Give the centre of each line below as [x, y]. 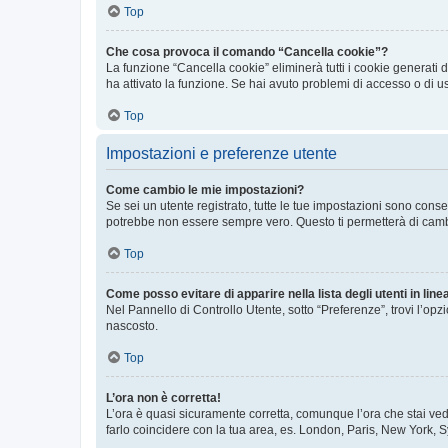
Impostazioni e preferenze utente [221, 153]
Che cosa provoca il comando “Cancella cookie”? [247, 52]
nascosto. [132, 326]
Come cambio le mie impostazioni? [205, 190]
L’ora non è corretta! [163, 398]
